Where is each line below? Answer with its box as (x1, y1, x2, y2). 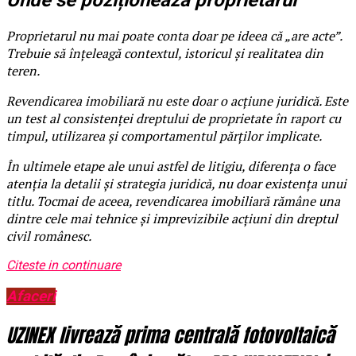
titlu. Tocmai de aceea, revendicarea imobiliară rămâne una (6, 192, 340, 211)
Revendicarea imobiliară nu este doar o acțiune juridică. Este (6, 92, 348, 110)
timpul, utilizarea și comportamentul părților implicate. (6, 127, 322, 145)
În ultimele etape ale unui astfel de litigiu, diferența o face (6, 157, 335, 176)
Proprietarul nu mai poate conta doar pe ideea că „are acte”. (6, 27, 342, 45)
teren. (6, 62, 40, 80)
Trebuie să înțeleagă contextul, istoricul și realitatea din (6, 44, 323, 63)
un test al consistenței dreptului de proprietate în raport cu (6, 110, 341, 128)
